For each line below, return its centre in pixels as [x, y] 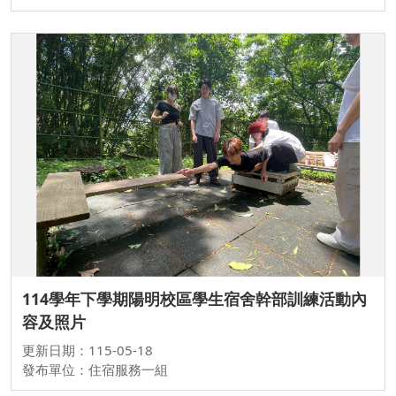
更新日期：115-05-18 [88, 350]
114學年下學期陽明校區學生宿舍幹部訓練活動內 [194, 298]
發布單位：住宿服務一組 [95, 369]
